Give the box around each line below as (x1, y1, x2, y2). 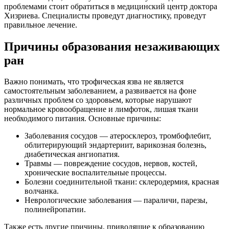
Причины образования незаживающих (4, 39, 220, 53)
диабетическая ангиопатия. (25, 150, 120, 159)
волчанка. (25, 187, 59, 196)
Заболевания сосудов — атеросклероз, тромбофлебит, (25, 131, 211, 141)
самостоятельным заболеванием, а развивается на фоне (4, 86, 196, 96)
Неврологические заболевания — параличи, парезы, (25, 196, 208, 205)
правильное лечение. (4, 20, 77, 29)
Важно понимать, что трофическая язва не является (4, 77, 184, 86)
